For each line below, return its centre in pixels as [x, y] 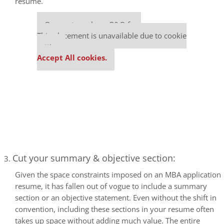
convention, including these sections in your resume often [114, 209]
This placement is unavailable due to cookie [112, 36]
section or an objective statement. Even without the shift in [116, 198]
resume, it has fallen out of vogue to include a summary [111, 186]
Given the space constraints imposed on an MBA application [118, 175]
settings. [51, 47]
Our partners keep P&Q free [93, 25]
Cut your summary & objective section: [94, 158]
